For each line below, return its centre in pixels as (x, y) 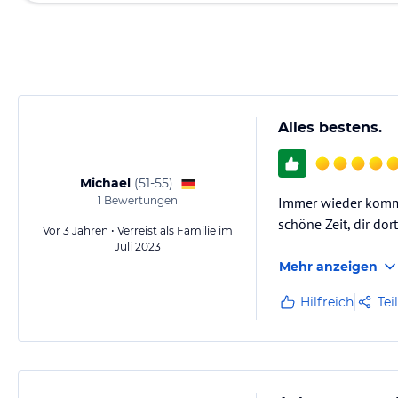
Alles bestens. (330, 127)
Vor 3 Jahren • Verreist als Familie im (138, 231)
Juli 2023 (138, 247)
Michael (105, 183)
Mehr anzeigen (328, 267)
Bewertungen (139, 200)
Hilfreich (327, 302)
